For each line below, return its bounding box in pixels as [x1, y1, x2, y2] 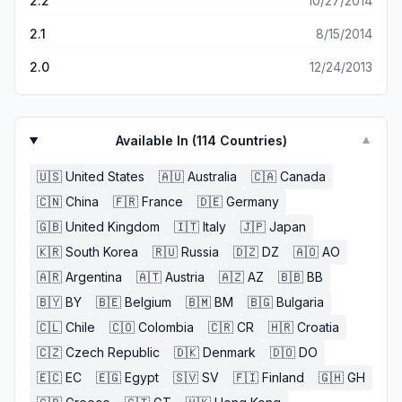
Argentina [66, 269, 122, 284]
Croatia [297, 319, 339, 335]
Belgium [125, 294, 171, 310]
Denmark [203, 345, 256, 360]
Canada [280, 169, 326, 184]
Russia [181, 244, 219, 259]
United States [66, 169, 144, 184]
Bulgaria [276, 294, 324, 310]
